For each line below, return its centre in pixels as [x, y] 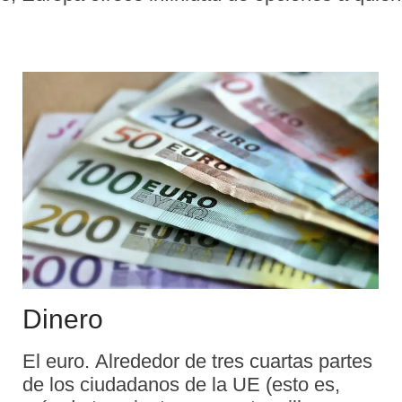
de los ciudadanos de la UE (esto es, [181, 384]
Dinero [63, 319]
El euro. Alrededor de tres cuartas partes [197, 361]
